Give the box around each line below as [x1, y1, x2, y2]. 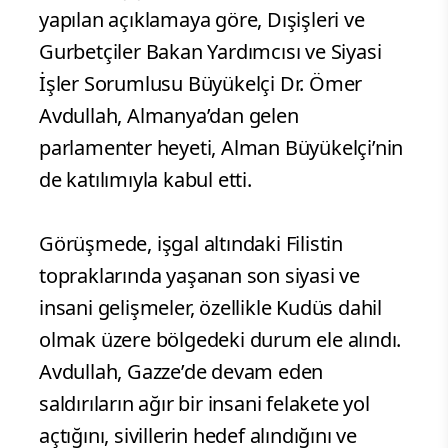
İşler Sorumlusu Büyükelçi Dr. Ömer [39, 69, 363, 97]
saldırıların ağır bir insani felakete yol [39, 389, 370, 417]
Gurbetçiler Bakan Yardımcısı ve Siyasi [39, 37, 382, 65]
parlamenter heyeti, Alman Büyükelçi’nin [39, 133, 404, 161]
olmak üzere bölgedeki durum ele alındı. [39, 325, 402, 353]
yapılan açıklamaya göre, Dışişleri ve [39, 5, 365, 33]
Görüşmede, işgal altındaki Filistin [39, 229, 343, 257]
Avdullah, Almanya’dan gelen [39, 101, 299, 129]
